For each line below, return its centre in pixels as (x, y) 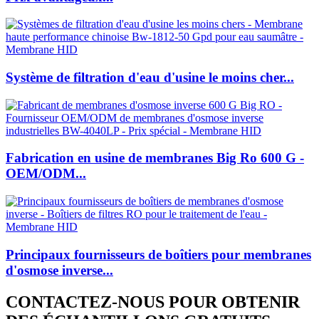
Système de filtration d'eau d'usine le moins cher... (150, 77)
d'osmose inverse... (59, 270)
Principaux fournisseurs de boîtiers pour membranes (158, 254)
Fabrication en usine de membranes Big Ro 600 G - (155, 158)
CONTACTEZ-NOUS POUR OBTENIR (153, 302)
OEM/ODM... (46, 174)
